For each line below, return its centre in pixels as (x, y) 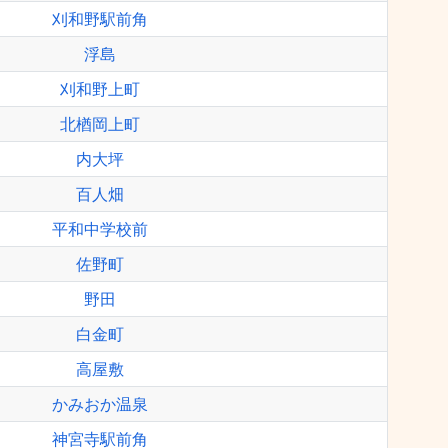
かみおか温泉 (100, 404)
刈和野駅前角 (100, 19)
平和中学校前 (100, 229)
